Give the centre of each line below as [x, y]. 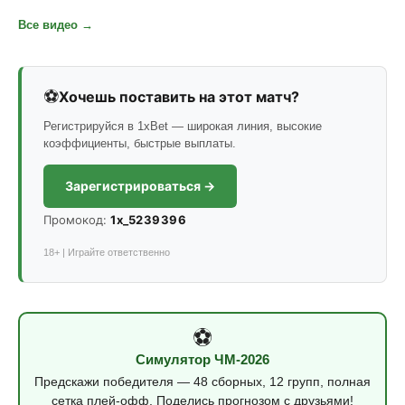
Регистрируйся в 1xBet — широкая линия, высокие [183, 126]
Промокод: [77, 220]
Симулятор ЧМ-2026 [202, 359]
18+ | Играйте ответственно [107, 252]
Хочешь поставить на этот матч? [179, 97]
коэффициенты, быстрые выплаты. [140, 143]
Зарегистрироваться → [140, 186]
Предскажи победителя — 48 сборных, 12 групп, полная [202, 381]
